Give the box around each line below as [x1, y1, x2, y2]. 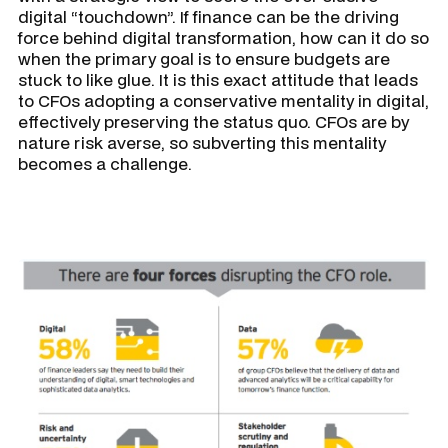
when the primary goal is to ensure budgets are [18, 46, 390, 70]
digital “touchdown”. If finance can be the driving [18, 4, 399, 28]
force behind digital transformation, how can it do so [18, 25, 429, 49]
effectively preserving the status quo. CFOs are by [18, 109, 409, 133]
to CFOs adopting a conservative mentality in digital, [18, 88, 429, 112]
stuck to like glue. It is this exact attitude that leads [18, 67, 418, 91]
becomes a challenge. [18, 151, 192, 175]
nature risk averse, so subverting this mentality [18, 130, 386, 154]
